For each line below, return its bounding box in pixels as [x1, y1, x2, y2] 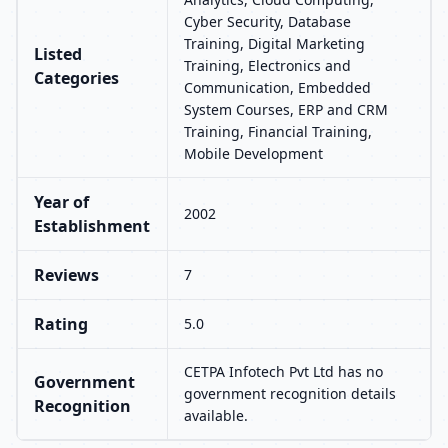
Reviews [34, 264, 99, 286]
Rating [34, 313, 88, 335]
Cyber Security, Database [184, 12, 351, 31]
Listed [34, 43, 82, 65]
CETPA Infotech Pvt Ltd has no [184, 362, 383, 381]
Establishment [34, 215, 150, 237]
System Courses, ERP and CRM [184, 100, 388, 119]
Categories [34, 67, 119, 89]
